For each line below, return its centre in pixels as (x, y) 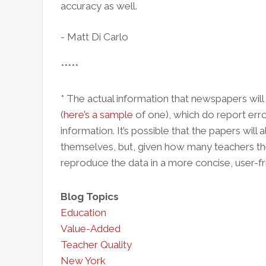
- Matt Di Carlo (94, 37)
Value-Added (91, 229)
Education (83, 213)
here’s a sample (98, 115)
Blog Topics (90, 197)
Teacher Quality (96, 245)
